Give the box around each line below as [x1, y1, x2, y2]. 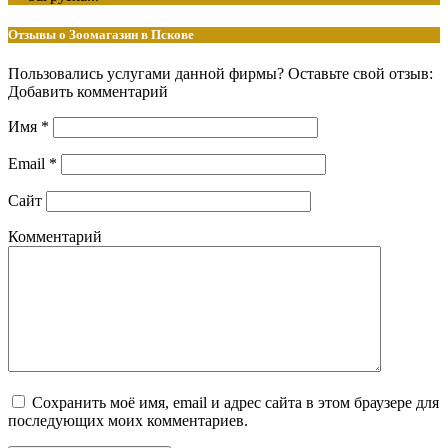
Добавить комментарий [8, 83, 168, 101]
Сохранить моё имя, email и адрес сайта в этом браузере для [32, 394, 439, 412]
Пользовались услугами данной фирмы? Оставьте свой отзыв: [8, 65, 433, 83]
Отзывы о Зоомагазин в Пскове [8, 27, 194, 43]
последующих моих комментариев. [8, 412, 248, 430]
